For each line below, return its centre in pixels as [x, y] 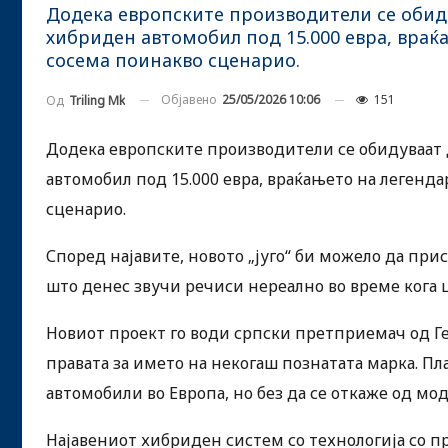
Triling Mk [97, 100]
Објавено [190, 99]
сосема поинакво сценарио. [173, 60]
